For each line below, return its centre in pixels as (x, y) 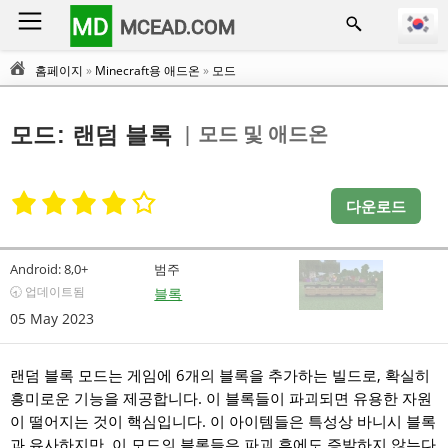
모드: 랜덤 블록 (91, 135)
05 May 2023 (52, 318)
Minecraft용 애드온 (147, 70)
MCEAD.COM (178, 26)
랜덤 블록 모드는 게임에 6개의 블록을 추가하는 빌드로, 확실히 (220, 375)
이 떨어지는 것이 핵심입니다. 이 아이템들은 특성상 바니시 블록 (223, 421)
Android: (35, 269)
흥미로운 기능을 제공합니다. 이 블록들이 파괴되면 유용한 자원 (221, 398)
